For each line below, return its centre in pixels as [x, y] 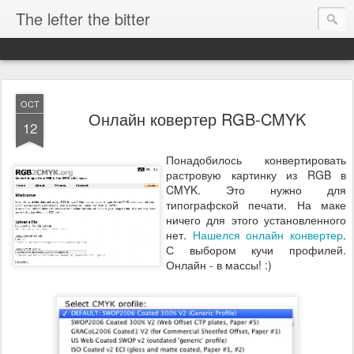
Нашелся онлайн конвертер [268, 235]
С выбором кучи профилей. [256, 250]
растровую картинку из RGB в [256, 175]
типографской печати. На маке [256, 205]
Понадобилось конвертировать [256, 160]
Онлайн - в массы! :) [219, 265]
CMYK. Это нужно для [256, 190]
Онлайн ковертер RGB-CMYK [197, 119]
